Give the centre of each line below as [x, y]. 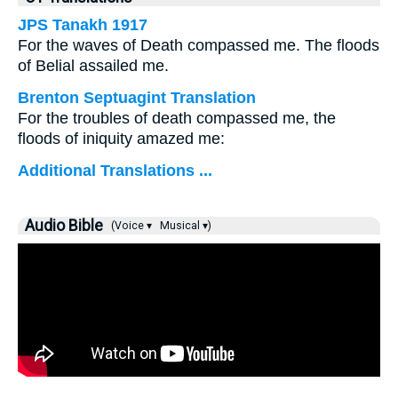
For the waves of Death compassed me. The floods [199, 45]
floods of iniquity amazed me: [121, 139]
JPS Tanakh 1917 [83, 25]
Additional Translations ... [115, 171]
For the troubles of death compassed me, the [177, 118]
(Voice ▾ [130, 226]
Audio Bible [64, 226]
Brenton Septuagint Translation [137, 98]
